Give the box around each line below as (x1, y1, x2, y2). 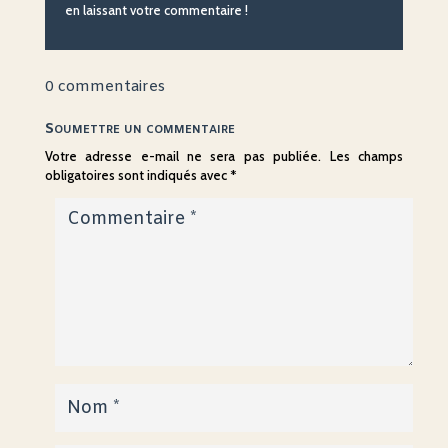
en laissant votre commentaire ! (64, 2, 248, 19)
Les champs (329, 148, 404, 165)
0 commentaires (44, 77, 165, 98)
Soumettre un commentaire (44, 119, 235, 140)
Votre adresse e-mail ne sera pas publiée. (44, 148, 322, 165)
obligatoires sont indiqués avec (44, 167, 230, 184)
